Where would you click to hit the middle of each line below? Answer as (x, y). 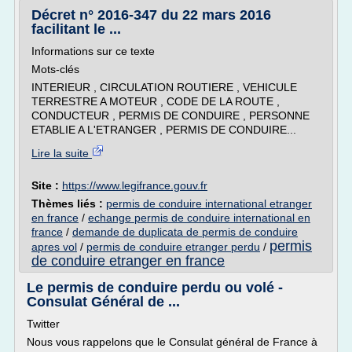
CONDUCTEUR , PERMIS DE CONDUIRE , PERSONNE (170, 115)
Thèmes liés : (69, 203)
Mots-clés (55, 69)
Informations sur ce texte (93, 51)
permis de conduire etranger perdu (173, 247)
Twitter (43, 324)
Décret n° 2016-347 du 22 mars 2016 (151, 15)
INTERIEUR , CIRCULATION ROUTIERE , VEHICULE (164, 87)
